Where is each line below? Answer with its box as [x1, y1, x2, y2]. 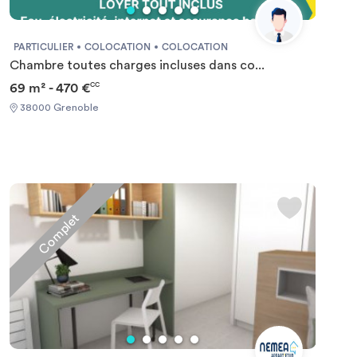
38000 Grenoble [17, 102, 99, 112]
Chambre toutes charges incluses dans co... [9, 59, 265, 72]
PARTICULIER [13, 42, 73, 52]
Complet [36, 210, 82, 257]
